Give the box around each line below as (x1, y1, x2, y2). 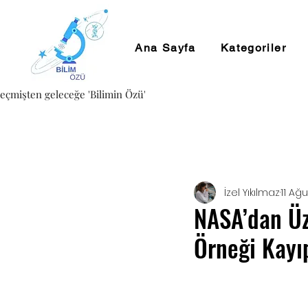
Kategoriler (220, 41, 287, 54)
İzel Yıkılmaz (224, 185, 280, 199)
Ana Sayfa (135, 41, 196, 54)
